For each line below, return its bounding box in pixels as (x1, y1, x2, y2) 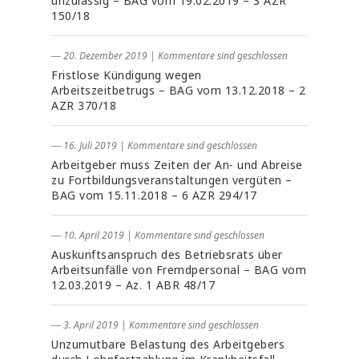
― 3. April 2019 (51, 318, 119, 332)
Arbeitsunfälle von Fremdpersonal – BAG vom (51, 262, 306, 277)
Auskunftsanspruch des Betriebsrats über (51, 247, 283, 262)
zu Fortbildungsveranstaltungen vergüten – (51, 172, 292, 188)
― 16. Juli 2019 (51, 139, 117, 152)
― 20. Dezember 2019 (51, 49, 147, 63)
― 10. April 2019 (51, 228, 124, 242)
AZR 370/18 (51, 98, 116, 113)
